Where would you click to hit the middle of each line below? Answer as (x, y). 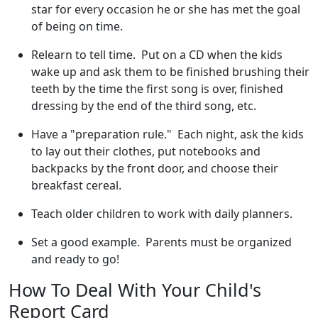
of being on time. (77, 26)
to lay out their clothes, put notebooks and (146, 151)
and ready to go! (75, 259)
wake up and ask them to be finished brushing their (170, 72)
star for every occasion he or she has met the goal (166, 9)
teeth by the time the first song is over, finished (157, 89)
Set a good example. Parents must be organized (161, 242)
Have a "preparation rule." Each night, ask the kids (168, 134)
